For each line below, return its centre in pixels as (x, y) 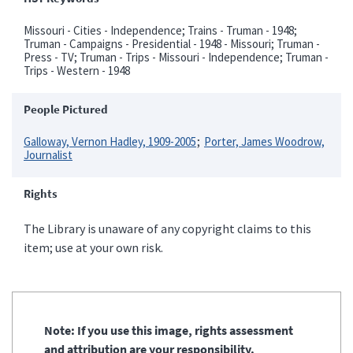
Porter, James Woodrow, (264, 141)
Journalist (48, 154)
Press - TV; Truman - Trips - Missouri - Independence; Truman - (176, 57)
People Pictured (66, 109)
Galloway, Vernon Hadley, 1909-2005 (110, 141)
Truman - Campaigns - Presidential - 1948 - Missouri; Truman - (172, 43)
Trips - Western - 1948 (77, 70)
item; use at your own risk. (93, 247)
